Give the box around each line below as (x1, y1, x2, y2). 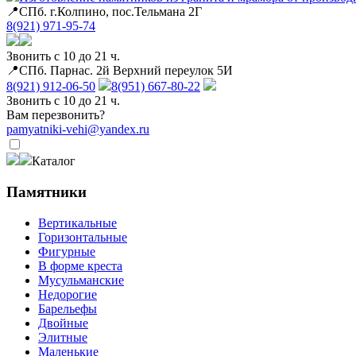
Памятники (6, 183, 87, 200)
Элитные (38, 330, 87, 344)
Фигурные (38, 244, 95, 258)
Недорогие (38, 287, 97, 301)
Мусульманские (38, 273, 124, 287)
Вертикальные (38, 215, 117, 230)
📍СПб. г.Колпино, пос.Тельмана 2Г (6, 5, 202, 19)
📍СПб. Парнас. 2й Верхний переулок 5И (6, 64, 233, 78)
